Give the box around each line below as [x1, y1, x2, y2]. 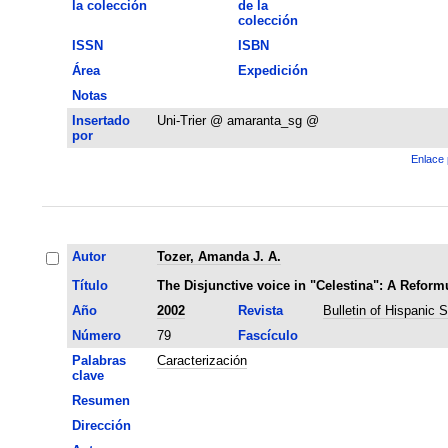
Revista [237, 302, 283, 318]
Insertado [71, 112, 130, 128]
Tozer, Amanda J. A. [156, 248, 281, 264]
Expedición [237, 62, 308, 78]
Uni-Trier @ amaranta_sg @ [156, 112, 319, 128]
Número [71, 327, 121, 343]
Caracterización [156, 352, 247, 368]
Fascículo [237, 327, 298, 343]
